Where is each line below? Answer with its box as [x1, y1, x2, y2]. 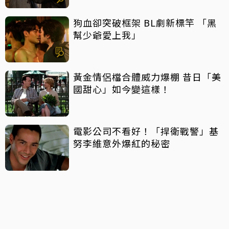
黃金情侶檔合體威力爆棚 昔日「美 [73, 70, 221, 84]
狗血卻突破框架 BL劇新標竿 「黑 [73, 16, 217, 30]
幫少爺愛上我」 [73, 28, 141, 42]
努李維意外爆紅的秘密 [73, 136, 170, 150]
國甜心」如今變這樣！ [73, 82, 170, 96]
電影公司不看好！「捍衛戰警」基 [73, 124, 219, 138]
